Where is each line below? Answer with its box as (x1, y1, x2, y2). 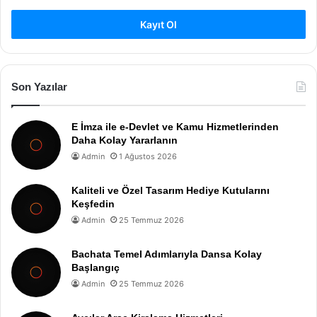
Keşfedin (71, 198, 115, 209)
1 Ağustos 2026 (119, 151, 177, 161)
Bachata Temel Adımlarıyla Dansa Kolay (71, 248, 262, 260)
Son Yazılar (11, 81, 67, 93)
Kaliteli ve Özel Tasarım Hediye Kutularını (71, 185, 270, 196)
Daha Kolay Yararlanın (71, 134, 178, 146)
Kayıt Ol (140, 18, 177, 30)
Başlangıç (71, 262, 120, 273)
